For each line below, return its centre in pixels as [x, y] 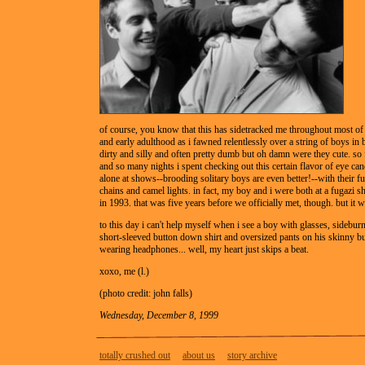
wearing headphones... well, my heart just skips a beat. [204, 249]
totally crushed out [135, 355]
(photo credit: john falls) [146, 293]
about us [199, 355]
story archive [252, 355]
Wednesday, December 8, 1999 [159, 315]
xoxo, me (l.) [124, 271]
